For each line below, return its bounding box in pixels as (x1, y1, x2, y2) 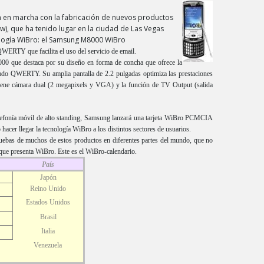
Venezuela (34, 241, 62, 249)
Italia (41, 227, 55, 235)
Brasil (39, 213, 57, 221)
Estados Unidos (26, 198, 70, 206)
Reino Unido (30, 184, 66, 193)
